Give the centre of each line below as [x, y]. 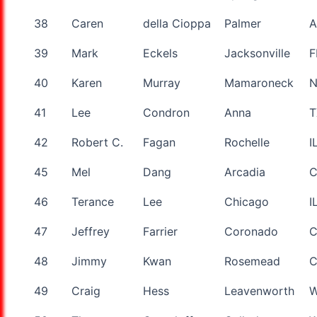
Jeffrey [91, 231]
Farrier [160, 231]
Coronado [251, 231]
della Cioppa [177, 23]
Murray [162, 82]
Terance [93, 201]
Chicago [247, 201]
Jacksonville [257, 53]
